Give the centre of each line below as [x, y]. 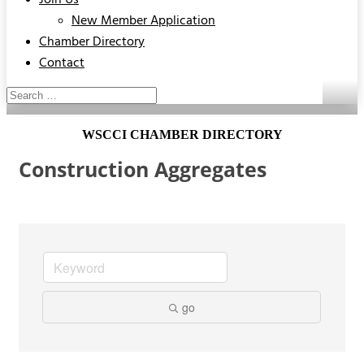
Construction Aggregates [143, 169]
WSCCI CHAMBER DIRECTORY [182, 135]
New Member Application [143, 21]
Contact [62, 63]
